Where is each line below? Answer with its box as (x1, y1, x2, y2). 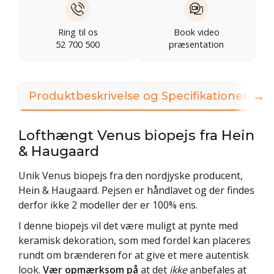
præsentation (169, 38, 224, 50)
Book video (173, 26, 220, 38)
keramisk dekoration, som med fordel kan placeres (18, 233, 251, 247)
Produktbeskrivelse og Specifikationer (29, 89, 248, 103)
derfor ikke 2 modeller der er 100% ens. (18, 198, 198, 212)
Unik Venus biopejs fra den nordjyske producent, (18, 168, 243, 182)
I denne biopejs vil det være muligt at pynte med (18, 218, 238, 232)
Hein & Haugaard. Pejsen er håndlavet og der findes (18, 183, 254, 197)
